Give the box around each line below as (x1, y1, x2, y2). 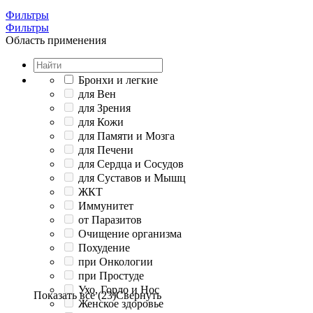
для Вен (78, 87, 116, 100)
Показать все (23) (34, 289, 116, 301)
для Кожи (78, 115, 124, 128)
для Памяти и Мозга (78, 129, 175, 142)
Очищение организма (78, 227, 182, 240)
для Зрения (78, 101, 131, 114)
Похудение (78, 241, 130, 254)
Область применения (6, 34, 106, 46)
